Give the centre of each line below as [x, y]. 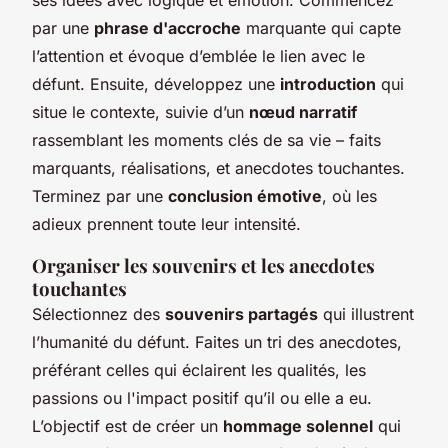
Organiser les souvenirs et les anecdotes [203, 265]
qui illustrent [366, 313]
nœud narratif [303, 111]
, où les [349, 195]
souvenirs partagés [241, 313]
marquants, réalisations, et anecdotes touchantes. [218, 167]
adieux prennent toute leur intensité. [166, 223]
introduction [328, 83]
